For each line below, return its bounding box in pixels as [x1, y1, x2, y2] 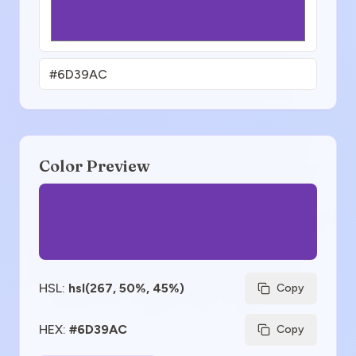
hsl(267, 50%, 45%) [68, 281, 184, 296]
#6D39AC [69, 322, 127, 337]
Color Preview [39, 156, 150, 176]
